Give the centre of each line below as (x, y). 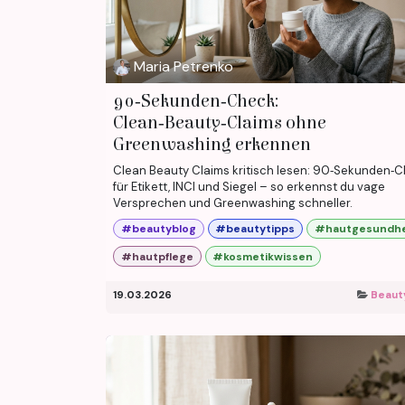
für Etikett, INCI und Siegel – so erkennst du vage (249, 186)
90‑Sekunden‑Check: (196, 100)
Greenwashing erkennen (212, 144)
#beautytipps (255, 229)
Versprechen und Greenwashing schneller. (233, 202)
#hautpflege (157, 256)
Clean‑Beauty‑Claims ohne (220, 122)
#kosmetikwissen (263, 256)
